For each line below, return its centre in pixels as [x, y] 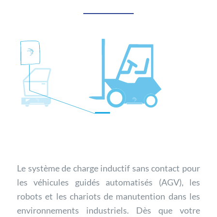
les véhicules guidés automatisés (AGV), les [108, 182]
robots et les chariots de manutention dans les [108, 196]
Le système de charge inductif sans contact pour [108, 168]
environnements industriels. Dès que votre [108, 210]
